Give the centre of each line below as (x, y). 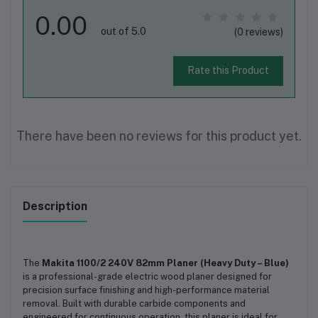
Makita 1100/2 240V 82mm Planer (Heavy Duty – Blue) (165, 263)
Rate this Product (228, 71)
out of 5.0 (124, 31)
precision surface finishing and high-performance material (146, 290)
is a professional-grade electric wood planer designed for (147, 276)
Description (55, 206)
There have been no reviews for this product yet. (159, 136)
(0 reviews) (259, 32)
